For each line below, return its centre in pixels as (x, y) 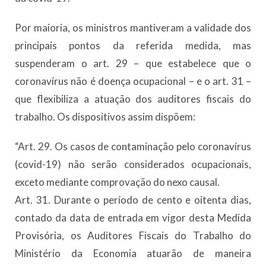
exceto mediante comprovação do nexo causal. (117, 182)
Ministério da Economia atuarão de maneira (133, 254)
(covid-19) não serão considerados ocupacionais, (133, 164)
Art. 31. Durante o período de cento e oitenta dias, (133, 200)
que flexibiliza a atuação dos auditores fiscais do (133, 99)
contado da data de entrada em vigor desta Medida (133, 218)
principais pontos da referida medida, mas (133, 46)
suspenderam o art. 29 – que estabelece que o (133, 64)
